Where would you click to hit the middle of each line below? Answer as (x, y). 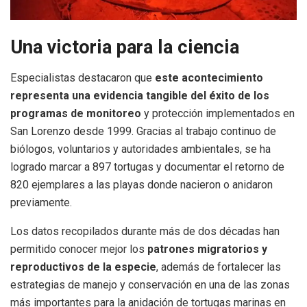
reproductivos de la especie (83, 267)
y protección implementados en (218, 114)
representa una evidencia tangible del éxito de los (140, 96)
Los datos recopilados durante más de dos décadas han (145, 232)
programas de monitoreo (76, 114)
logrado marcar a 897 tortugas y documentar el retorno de (147, 167)
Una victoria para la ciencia (125, 48)
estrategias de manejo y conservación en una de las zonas (150, 285)
